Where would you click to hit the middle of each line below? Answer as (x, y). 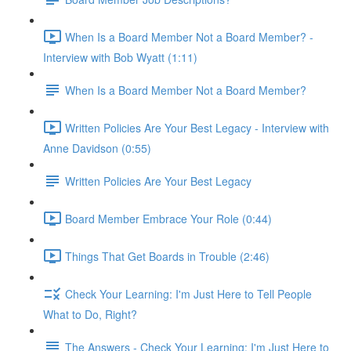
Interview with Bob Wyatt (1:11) (120, 57)
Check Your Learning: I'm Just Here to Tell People (188, 293)
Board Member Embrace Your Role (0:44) (168, 218)
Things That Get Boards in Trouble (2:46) (167, 256)
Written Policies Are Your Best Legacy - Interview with (197, 127)
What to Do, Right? (90, 314)
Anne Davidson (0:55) (97, 148)
